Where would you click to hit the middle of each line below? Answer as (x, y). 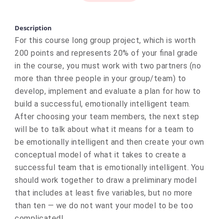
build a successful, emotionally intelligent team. (103, 104)
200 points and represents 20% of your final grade (106, 53)
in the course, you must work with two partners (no (108, 66)
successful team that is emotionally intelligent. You (109, 167)
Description (33, 28)
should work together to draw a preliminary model (106, 180)
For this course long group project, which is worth (105, 40)
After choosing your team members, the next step (107, 117)
